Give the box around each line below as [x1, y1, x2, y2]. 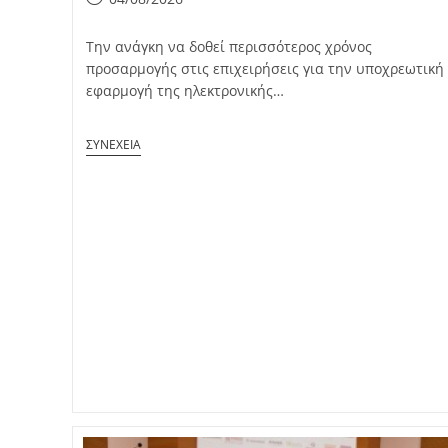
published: [84, 9, 157, 28]
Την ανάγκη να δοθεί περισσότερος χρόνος [85, 37, 372, 56]
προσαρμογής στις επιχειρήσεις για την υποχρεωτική [85, 59, 444, 78]
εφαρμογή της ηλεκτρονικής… [85, 81, 284, 100]
